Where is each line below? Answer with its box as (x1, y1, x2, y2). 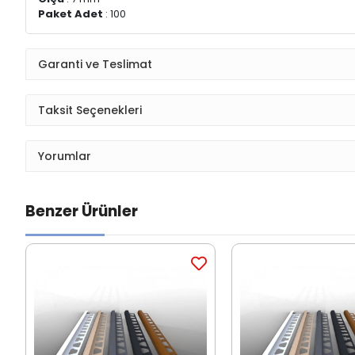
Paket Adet (38, 6, 103, 22)
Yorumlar (38, 147, 91, 164)
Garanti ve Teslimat (38, 55, 152, 72)
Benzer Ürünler (25, 200, 138, 223)
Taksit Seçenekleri (38, 101, 142, 118)
